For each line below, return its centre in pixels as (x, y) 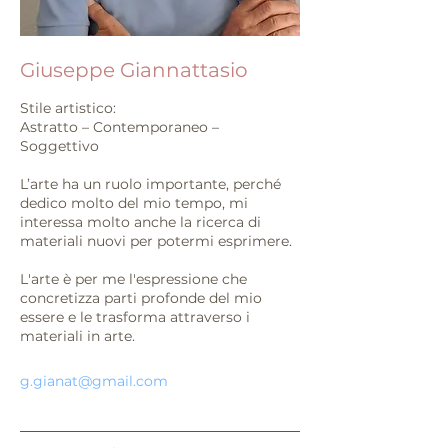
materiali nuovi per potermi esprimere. (156, 241)
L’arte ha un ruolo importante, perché (150, 184)
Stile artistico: (68, 108)
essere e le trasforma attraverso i (135, 317)
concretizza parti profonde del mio (141, 298)
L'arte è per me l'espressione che (133, 279)
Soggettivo (59, 146)
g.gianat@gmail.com (94, 381)
